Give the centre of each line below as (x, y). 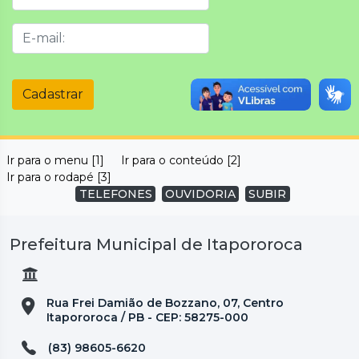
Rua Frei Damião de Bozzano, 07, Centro (165, 303)
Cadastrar (53, 94)
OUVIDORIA (200, 194)
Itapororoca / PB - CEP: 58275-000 (147, 317)
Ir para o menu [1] (56, 160)
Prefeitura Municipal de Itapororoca (156, 244)
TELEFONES (115, 194)
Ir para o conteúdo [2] (181, 160)
